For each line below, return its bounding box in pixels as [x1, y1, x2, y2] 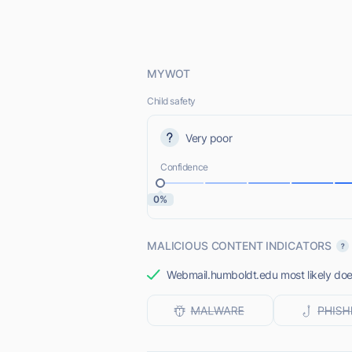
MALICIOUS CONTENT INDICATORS [147, 239, 332, 252]
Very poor [185, 130, 233, 145]
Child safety [147, 95, 196, 107]
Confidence [160, 161, 208, 173]
